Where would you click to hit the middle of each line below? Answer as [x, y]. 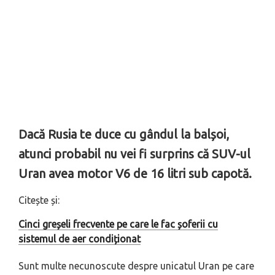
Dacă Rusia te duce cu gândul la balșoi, [124, 134]
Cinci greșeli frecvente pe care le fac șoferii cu [118, 224]
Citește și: [39, 200]
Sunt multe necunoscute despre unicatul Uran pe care [136, 266]
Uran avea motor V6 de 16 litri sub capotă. [135, 174]
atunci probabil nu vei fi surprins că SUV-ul [134, 154]
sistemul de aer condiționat [79, 239]
